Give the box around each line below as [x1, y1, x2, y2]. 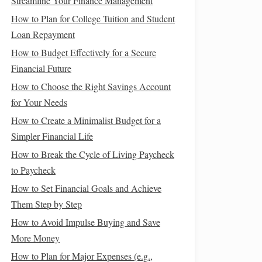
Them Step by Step [11, 198, 82, 210]
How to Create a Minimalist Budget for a [11, 114, 161, 126]
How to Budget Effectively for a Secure [11, 46, 156, 58]
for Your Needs [11, 96, 67, 108]
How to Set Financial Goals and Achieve [11, 182, 161, 194]
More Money [11, 232, 60, 244]
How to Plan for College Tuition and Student [11, 12, 175, 25]
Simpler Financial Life [11, 130, 93, 142]
